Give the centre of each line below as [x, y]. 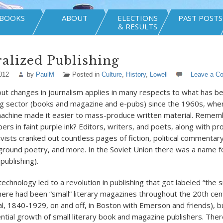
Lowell [159, 74]
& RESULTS [137, 26]
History [136, 74]
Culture [111, 74]
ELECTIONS [137, 18]
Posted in [87, 74]
